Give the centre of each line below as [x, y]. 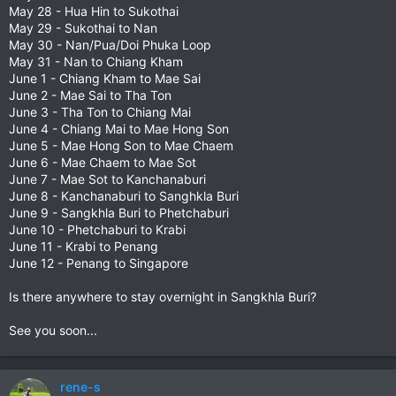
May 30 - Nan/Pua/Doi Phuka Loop [110, 45]
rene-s [80, 387]
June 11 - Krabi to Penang [84, 246]
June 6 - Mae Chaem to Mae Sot [103, 162]
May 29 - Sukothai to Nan [83, 28]
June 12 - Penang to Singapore [99, 263]
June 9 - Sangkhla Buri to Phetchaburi [119, 213]
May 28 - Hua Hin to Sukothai [94, 11]
